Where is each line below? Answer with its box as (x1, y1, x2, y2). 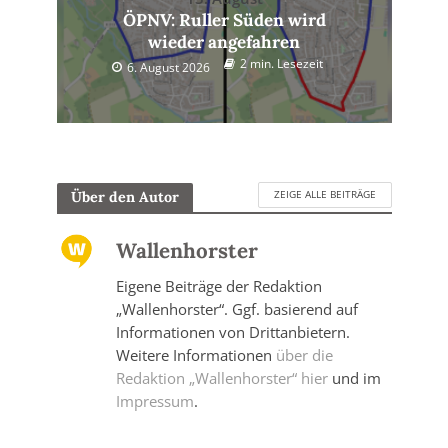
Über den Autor (70, 188, 179, 207)
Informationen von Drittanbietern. (115, 321, 350, 342)
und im (327, 367, 381, 388)
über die (275, 344, 333, 365)
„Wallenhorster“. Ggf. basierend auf (115, 298, 358, 319)
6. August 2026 (126, 59, 210, 75)
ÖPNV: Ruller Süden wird (122, 8, 326, 31)
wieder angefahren (148, 30, 300, 53)
